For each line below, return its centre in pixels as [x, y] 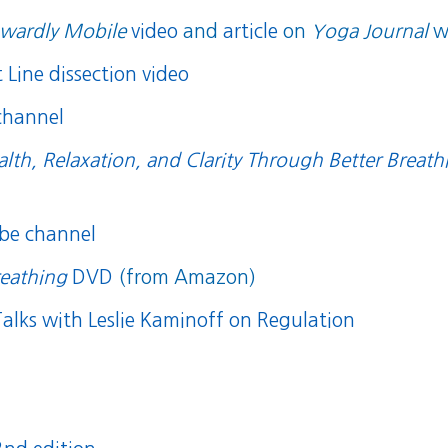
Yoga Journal [370, 31]
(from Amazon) [185, 277]
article [251, 31]
